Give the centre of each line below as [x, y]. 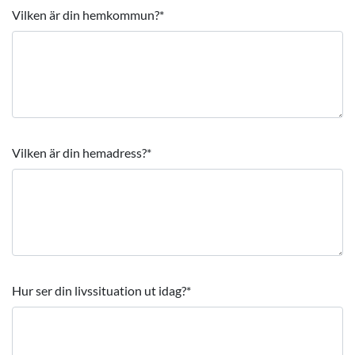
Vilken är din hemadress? [79, 153]
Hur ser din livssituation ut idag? [99, 290]
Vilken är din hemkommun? [86, 15]
